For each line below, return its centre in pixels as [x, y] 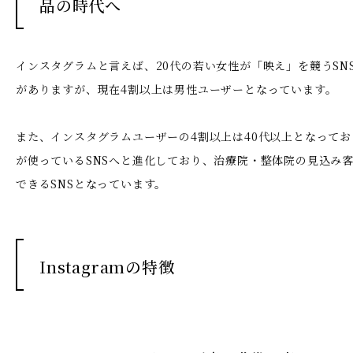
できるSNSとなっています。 [91, 183]
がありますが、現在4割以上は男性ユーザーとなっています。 [176, 89]
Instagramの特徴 [107, 266]
